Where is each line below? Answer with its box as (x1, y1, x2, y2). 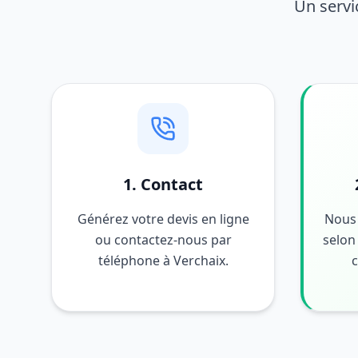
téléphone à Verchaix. (97, 252, 229, 269)
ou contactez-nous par (94, 231, 232, 249)
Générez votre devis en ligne (77, 210, 249, 228)
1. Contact (123, 173, 203, 195)
